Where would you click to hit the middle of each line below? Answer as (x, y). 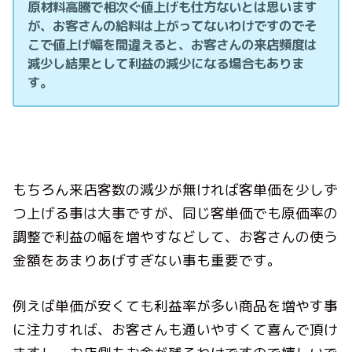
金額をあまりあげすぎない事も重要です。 (147, 260)
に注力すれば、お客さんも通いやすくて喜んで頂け (176, 330)
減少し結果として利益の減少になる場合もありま (166, 64)
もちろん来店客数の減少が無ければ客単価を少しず (176, 189)
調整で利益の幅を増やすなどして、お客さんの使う (176, 236)
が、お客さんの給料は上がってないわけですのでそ (172, 26)
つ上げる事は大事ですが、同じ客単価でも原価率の (176, 213)
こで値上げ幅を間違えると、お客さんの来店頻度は (172, 45)
